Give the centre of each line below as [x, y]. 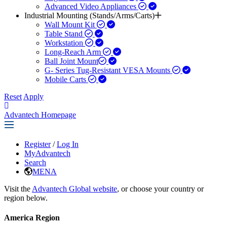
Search [35, 162]
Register [37, 144]
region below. [26, 198]
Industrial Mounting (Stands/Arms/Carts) [89, 15]
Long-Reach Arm [74, 52]
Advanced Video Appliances [91, 6]
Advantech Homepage [40, 115]
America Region [32, 218]
